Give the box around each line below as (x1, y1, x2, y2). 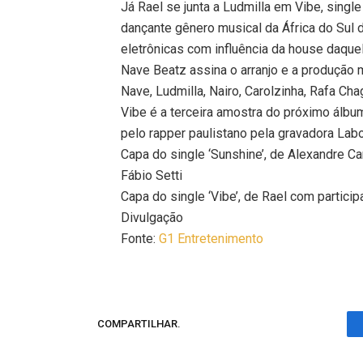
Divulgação (121, 209, 184, 225)
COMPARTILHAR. (97, 318, 181, 331)
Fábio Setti (121, 167, 183, 183)
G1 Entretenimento (159, 230, 264, 246)
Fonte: (121, 230, 160, 246)
